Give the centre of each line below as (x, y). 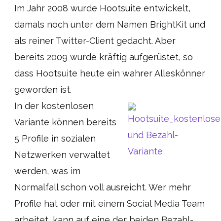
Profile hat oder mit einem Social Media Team (110, 203)
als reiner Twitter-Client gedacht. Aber (95, 41)
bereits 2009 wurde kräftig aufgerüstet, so (104, 57)
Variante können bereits (65, 122)
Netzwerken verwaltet (62, 155)
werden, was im (47, 171)
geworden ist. (43, 90)
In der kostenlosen (54, 106)
